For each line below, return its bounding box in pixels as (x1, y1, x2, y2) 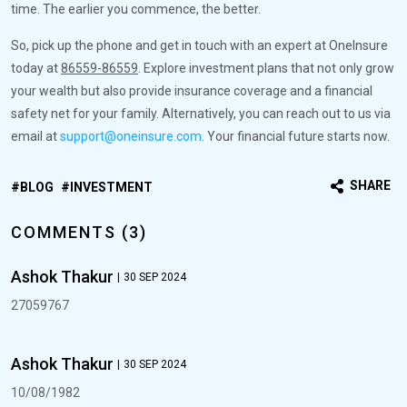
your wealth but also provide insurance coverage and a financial (11, 84, 372, 99)
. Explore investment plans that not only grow (138, 61, 394, 76)
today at (11, 61, 61, 76)
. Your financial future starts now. (202, 129, 390, 144)
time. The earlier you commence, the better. (11, 2, 261, 17)
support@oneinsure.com (60, 129, 202, 144)
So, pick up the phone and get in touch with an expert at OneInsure (11, 38, 388, 54)
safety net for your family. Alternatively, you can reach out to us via (11, 106, 391, 122)
